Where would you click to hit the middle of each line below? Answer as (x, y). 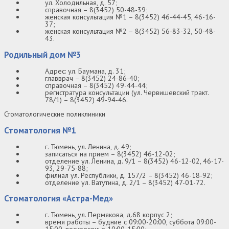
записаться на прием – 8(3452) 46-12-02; (110, 154)
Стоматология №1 (40, 130)
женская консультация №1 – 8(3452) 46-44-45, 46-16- (130, 17)
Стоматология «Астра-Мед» (59, 199)
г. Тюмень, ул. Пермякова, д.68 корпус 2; (109, 215)
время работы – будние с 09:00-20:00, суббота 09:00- (131, 222)
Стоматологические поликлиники (55, 114)
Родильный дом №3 (43, 55)
